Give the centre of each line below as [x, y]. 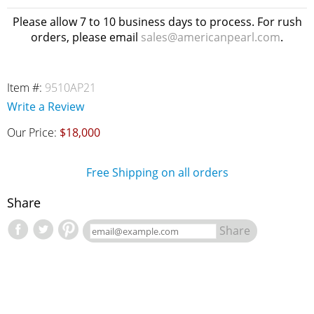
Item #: [26, 88]
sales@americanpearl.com [211, 37]
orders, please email [86, 37]
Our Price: [33, 132]
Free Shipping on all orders [157, 172]
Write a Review [46, 107]
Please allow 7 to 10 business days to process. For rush [157, 22]
